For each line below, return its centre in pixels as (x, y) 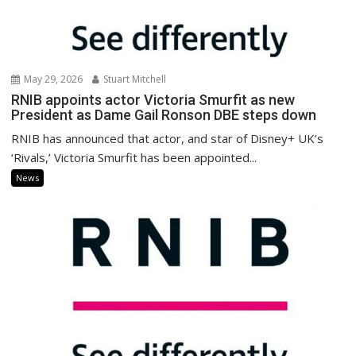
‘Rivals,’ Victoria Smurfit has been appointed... (134, 157)
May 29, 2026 (52, 79)
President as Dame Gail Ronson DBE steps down (164, 114)
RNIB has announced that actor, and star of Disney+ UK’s (168, 138)
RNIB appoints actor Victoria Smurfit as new (153, 99)
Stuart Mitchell (134, 79)
